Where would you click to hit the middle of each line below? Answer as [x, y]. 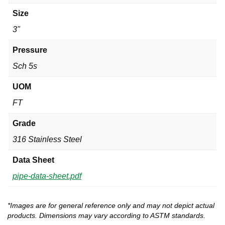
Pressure [30, 50]
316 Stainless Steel [47, 139]
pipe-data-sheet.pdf [47, 176]
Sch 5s [25, 66]
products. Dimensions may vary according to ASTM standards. [106, 215]
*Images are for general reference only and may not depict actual [111, 205]
